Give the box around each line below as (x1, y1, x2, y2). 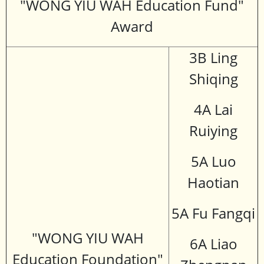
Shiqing (189, 69, 238, 89)
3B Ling (189, 48, 237, 68)
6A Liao (189, 234, 237, 254)
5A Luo (190, 151, 236, 171)
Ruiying (189, 121, 237, 141)
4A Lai (194, 100, 233, 120)
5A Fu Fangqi (171, 203, 255, 223)
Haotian (187, 173, 239, 193)
